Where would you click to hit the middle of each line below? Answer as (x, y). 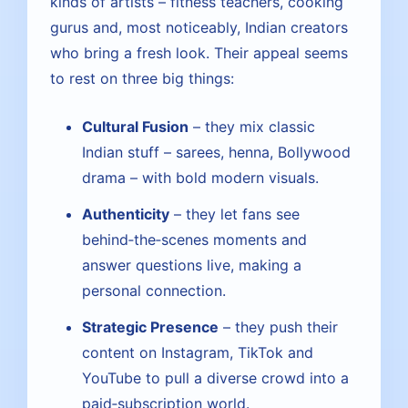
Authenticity (126, 214)
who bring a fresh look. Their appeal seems (199, 53)
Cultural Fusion (135, 127)
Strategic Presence (150, 327)
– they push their (278, 327)
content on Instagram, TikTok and (198, 352)
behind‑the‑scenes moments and (194, 240)
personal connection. (154, 291)
